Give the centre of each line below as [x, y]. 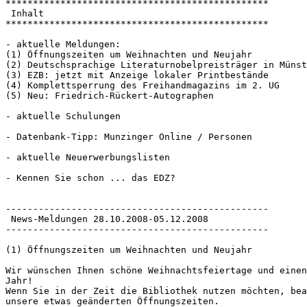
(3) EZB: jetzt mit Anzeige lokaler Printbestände [137, 75]
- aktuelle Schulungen [63, 116]
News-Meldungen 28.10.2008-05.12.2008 [107, 219]
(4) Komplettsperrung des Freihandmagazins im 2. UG [143, 86]
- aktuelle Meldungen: [63, 45]
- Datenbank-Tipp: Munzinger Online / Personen [129, 137]
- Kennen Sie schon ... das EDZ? [90, 178]
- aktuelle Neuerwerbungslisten [88, 158]
